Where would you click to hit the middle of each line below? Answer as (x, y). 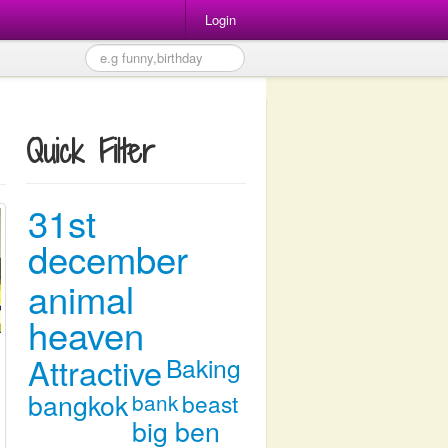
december (108, 258)
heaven (86, 334)
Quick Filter (90, 151)
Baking (203, 367)
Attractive (95, 372)
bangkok (78, 404)
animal (81, 298)
